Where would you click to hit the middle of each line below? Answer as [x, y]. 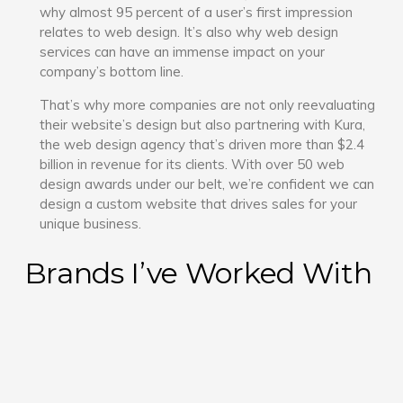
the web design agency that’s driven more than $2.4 [202, 144]
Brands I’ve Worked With [198, 273]
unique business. [91, 223]
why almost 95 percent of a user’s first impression [197, 12]
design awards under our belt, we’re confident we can [207, 184]
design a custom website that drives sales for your [199, 203]
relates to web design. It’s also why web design [189, 31]
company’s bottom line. [112, 71]
